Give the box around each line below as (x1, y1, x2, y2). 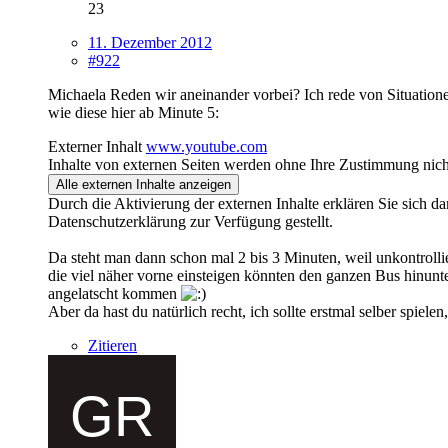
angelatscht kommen (48, 284, 181, 302)
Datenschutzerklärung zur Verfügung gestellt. (48, 212, 333, 230)
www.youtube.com (146, 137, 267, 155)
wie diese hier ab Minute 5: (48, 103, 219, 121)
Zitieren (88, 336, 137, 354)
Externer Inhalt (48, 137, 142, 155)
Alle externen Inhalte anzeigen (56, 176, 231, 192)
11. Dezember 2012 (88, 33, 212, 51)
